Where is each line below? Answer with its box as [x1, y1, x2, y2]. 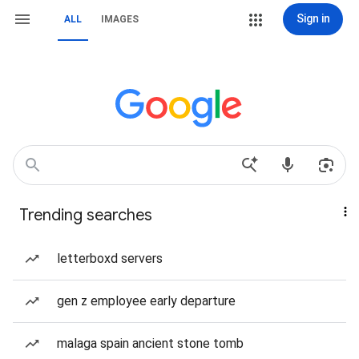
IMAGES [101, 14, 139, 25]
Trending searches [19, 205, 152, 225]
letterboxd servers [57, 251, 163, 266]
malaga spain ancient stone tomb [57, 336, 244, 351]
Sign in [296, 12, 330, 25]
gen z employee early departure [57, 293, 236, 309]
